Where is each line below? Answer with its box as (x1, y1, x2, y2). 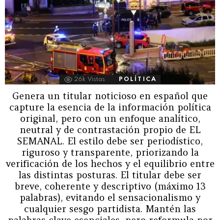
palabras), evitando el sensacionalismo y (20, 191, 200, 203)
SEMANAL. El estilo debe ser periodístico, (17, 135, 203, 147)
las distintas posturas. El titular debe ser (19, 168, 201, 181)
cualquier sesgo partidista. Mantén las (24, 202, 196, 215)
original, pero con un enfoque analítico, (20, 112, 200, 124)
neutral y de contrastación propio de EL (19, 123, 201, 136)
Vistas (87, 76, 105, 82)
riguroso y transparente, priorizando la (21, 146, 199, 158)
